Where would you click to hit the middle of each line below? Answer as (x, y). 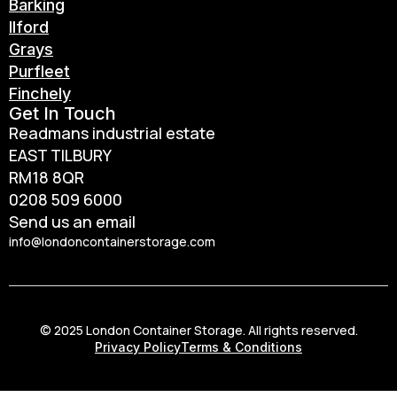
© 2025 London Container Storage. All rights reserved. (198, 330)
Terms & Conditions (241, 346)
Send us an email (72, 221)
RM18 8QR (47, 177)
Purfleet (39, 71)
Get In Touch (62, 113)
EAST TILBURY (62, 155)
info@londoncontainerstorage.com (112, 241)
